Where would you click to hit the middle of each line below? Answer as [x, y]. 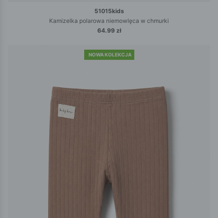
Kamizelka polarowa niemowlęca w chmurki [109, 21]
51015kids [109, 11]
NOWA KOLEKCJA [110, 55]
